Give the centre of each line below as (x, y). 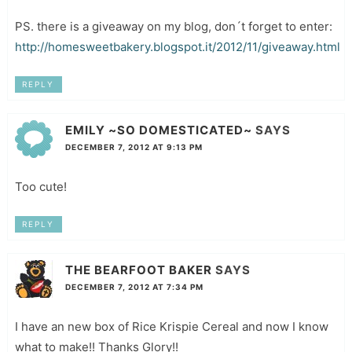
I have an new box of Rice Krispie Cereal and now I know (171, 327)
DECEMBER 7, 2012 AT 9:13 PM (134, 147)
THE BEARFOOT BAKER (138, 270)
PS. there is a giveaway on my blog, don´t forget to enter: (173, 26)
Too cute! (40, 187)
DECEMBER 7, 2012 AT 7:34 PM (134, 287)
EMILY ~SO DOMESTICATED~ (158, 130)
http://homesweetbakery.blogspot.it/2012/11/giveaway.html (177, 46)
